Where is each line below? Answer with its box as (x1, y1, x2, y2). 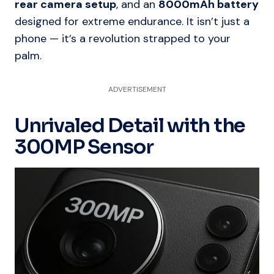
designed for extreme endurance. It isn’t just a (15, 14, 250, 29)
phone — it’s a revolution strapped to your (15, 31, 231, 46)
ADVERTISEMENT (108, 84, 166, 95)
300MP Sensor (15, 135, 154, 160)
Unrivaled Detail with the (15, 113, 245, 138)
